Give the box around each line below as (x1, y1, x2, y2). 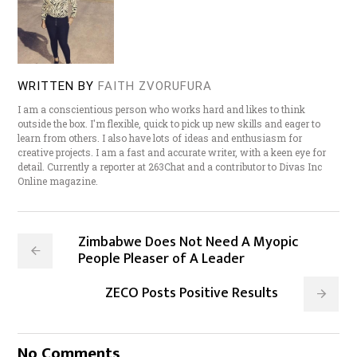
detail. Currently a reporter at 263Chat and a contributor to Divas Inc (18, 160, 323, 174)
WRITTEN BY (18, 79, 95, 94)
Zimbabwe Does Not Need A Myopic (78, 230, 299, 255)
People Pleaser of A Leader (78, 247, 245, 272)
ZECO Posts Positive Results (105, 281, 279, 306)
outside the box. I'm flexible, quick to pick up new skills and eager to (18, 117, 321, 131)
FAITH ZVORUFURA (98, 79, 213, 94)
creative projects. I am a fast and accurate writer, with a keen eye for (18, 146, 327, 159)
